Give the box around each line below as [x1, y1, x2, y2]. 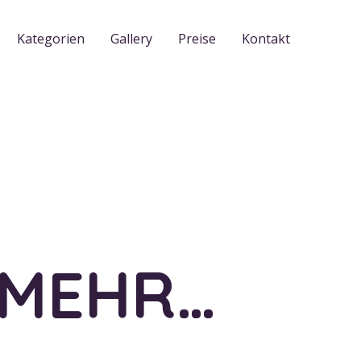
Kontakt [242, 30, 290, 48]
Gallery [110, 30, 152, 48]
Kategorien [17, 30, 85, 48]
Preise [178, 30, 216, 48]
